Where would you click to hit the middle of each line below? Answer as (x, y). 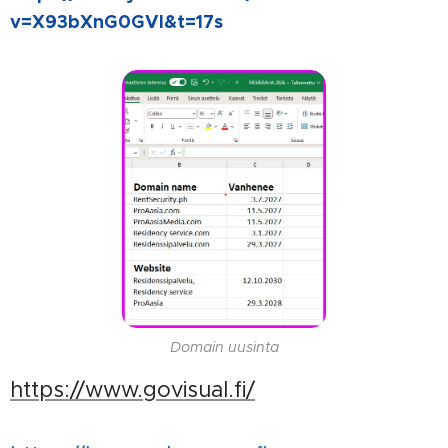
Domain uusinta (224, 346)
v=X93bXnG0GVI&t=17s (116, 21)
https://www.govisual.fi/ (132, 389)
